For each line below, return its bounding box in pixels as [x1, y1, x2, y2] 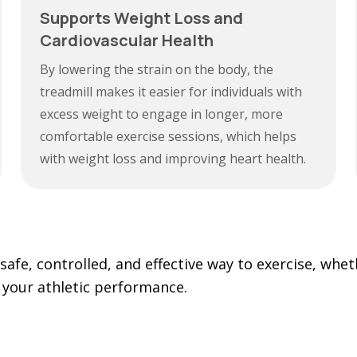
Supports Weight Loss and [39, 7, 243, 29]
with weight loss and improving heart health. [39, 150, 306, 167]
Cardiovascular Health [39, 29, 214, 51]
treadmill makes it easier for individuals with [39, 83, 302, 100]
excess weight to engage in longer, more [39, 105, 283, 123]
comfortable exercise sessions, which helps [39, 127, 296, 145]
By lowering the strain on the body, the [39, 61, 273, 78]
